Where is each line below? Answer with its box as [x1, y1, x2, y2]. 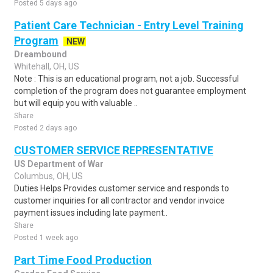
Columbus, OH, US [14, 171, 83, 181]
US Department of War [14, 159, 104, 169]
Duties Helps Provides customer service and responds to [14, 183, 229, 193]
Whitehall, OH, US [14, 62, 79, 71]
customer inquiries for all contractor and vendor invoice [14, 196, 225, 205]
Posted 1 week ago [14, 233, 78, 242]
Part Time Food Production [14, 253, 152, 266]
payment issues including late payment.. [14, 208, 168, 218]
